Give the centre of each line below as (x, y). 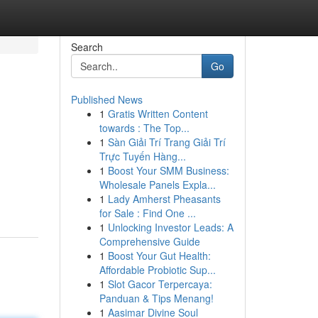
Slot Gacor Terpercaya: (160, 284)
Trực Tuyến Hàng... (142, 156)
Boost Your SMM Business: (168, 170)
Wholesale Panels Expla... (157, 185)
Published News (106, 99)
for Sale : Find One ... (147, 213)
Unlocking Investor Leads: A (170, 227)
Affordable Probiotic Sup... (157, 270)
